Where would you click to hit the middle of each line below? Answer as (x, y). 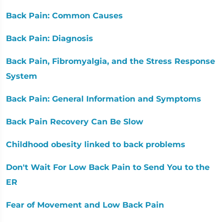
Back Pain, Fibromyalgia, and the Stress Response (111, 61)
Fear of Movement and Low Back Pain (85, 205)
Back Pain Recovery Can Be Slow (75, 121)
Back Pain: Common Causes (64, 15)
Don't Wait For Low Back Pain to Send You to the (108, 167)
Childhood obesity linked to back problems (96, 144)
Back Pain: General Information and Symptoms (104, 99)
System (22, 76)
